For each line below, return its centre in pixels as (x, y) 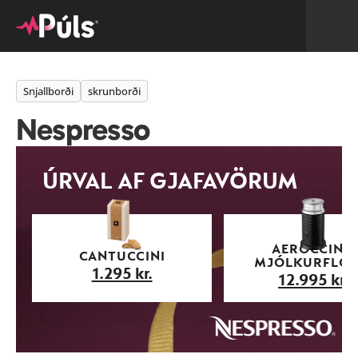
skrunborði (114, 91)
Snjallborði (48, 91)
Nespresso (83, 129)
